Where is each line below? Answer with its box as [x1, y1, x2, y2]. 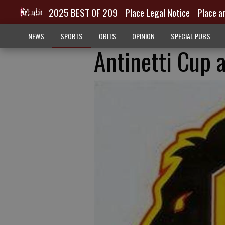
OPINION [132, 31, 155, 41]
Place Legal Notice [125, 5, 190, 19]
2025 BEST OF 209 [48, 5, 118, 19]
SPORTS [60, 31, 83, 41]
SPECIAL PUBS [170, 31, 210, 41]
